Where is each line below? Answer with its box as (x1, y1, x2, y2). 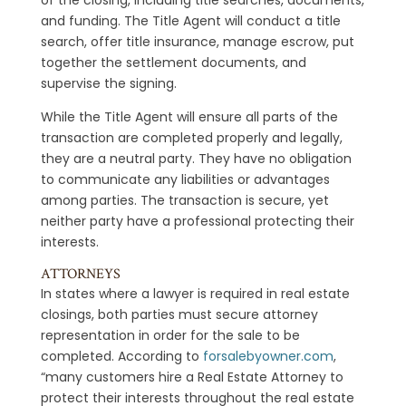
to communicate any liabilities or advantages (40, 169, 330, 188)
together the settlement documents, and (40, 53, 306, 72)
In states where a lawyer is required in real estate (40, 284, 350, 303)
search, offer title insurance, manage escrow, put (40, 32, 354, 51)
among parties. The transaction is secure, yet (40, 190, 329, 209)
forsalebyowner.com (202, 346, 333, 365)
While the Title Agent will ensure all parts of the (40, 107, 338, 126)
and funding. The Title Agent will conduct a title (40, 11, 341, 30)
